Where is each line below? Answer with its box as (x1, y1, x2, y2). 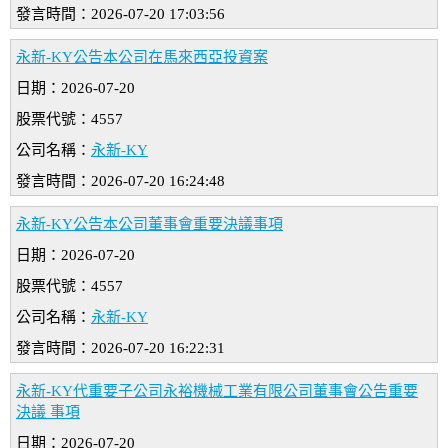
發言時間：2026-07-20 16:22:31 (16, 340, 225, 357)
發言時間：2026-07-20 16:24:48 (16, 173, 225, 190)
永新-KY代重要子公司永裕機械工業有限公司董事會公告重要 (16, 383, 418, 400)
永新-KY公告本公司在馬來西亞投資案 (16, 49, 268, 66)
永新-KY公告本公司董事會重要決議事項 (16, 216, 283, 233)
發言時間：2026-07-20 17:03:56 (16, 6, 225, 23)
